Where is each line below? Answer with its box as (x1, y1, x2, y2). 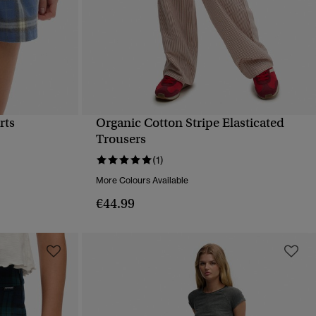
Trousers (95, 131, 146, 147)
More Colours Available (95, 175, 188, 186)
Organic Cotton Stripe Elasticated (95, 115, 284, 131)
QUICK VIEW (170, 127, 227, 138)
